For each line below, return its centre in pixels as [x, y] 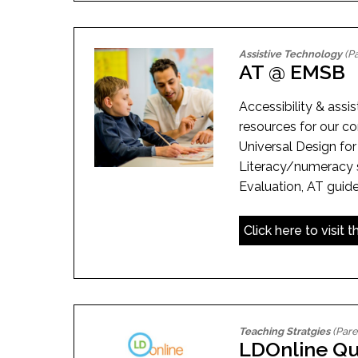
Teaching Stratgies [285, 331]
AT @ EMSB [292, 72]
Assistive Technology [291, 54]
